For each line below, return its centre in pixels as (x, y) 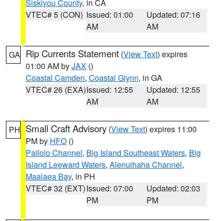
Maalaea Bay (49, 176)
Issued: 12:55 (110, 90)
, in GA (150, 78)
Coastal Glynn (114, 78)
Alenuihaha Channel (146, 165)
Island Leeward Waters (66, 165)
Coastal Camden (55, 78)
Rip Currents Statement (72, 53)
